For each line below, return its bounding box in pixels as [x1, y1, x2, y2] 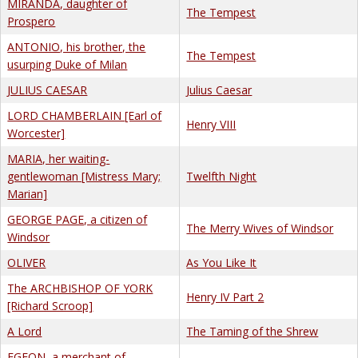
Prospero [7, 13, 56, 29]
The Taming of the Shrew [186, 323, 319, 339]
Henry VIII [186, 116, 237, 132]
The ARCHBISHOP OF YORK [7, 280, 153, 296]
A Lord [7, 323, 42, 339]
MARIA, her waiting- [7, 150, 110, 166]
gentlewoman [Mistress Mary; [7, 168, 161, 184]
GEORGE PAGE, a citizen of [7, 211, 148, 227]
